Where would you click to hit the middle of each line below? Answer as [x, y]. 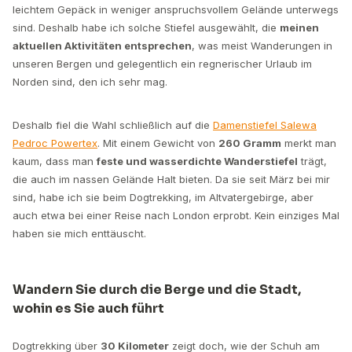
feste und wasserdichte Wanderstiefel [197, 161]
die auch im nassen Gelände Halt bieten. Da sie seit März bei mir [171, 179]
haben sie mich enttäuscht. [79, 233]
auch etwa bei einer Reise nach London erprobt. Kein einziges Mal [176, 215]
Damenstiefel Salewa [265, 125]
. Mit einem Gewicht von [158, 143]
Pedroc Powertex [55, 143]
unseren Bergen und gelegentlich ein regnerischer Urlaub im [162, 64]
